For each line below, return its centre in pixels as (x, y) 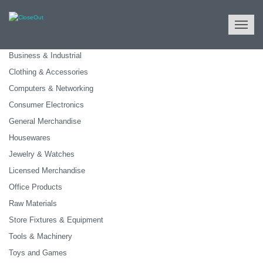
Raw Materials (33, 203)
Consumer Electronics (46, 105)
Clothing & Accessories (48, 72)
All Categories (33, 32)
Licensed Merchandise (47, 171)
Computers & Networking (51, 88)
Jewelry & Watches (42, 154)
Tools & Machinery (41, 236)
